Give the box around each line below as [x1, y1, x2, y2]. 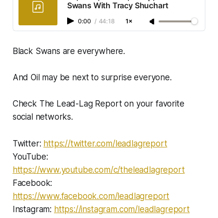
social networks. [12, 112, 73, 122]
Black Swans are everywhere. [12, 46, 126, 56]
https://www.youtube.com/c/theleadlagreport [12, 165, 185, 175]
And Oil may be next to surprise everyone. [12, 73, 172, 83]
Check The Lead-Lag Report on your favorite [12, 99, 184, 109]
